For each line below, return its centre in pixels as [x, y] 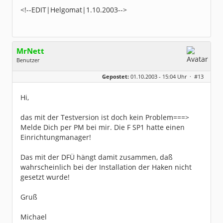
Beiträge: [29, 85]
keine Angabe [74, 70]
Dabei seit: [31, 92]
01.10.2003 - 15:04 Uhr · [162, 76]
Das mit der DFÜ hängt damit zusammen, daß [97, 157]
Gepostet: [115, 76]
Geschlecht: [32, 70]
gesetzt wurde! [45, 177]
